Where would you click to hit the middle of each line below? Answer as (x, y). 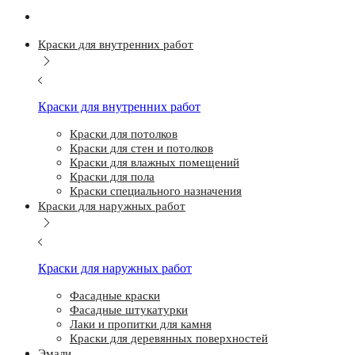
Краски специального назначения (156, 191)
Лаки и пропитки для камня (141, 324)
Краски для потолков (124, 134)
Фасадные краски (115, 296)
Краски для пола (112, 177)
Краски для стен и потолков (141, 148)
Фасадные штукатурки (129, 310)
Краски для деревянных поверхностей (169, 338)
